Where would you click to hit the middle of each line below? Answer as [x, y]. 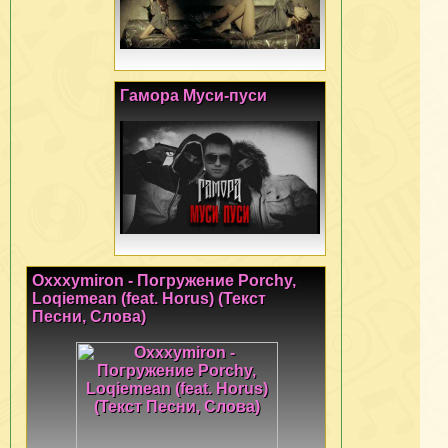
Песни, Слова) [89, 317]
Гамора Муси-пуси [193, 96]
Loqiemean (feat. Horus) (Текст [149, 299]
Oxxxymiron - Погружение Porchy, [164, 281]
